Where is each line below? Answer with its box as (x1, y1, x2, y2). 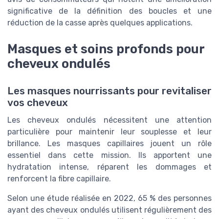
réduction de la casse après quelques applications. (7, 18, 193, 27)
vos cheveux (7, 96, 68, 109)
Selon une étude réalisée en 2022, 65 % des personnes (7, 193, 212, 203)
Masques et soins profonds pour (7, 41, 204, 56)
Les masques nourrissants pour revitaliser (7, 85, 212, 97)
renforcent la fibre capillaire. (7, 174, 111, 183)
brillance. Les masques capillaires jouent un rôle (7, 138, 212, 148)
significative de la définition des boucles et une (7, 6, 212, 16)
